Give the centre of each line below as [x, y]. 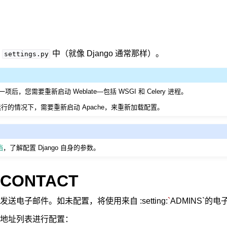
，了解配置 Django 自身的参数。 [52, 147]
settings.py [26, 54]
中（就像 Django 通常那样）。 [107, 53]
